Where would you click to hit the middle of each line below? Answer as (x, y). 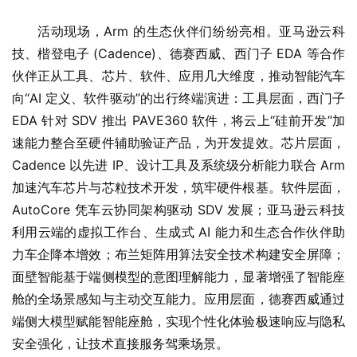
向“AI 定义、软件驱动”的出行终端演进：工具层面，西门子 (178, 98)
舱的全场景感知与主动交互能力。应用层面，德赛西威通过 (178, 299)
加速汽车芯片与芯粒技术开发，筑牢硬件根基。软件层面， (178, 188)
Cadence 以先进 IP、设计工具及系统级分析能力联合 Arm (178, 165)
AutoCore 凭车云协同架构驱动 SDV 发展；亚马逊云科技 (178, 210)
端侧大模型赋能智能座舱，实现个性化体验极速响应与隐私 (178, 322)
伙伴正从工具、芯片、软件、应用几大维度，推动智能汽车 (178, 76)
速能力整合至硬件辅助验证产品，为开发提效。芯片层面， (178, 143)
